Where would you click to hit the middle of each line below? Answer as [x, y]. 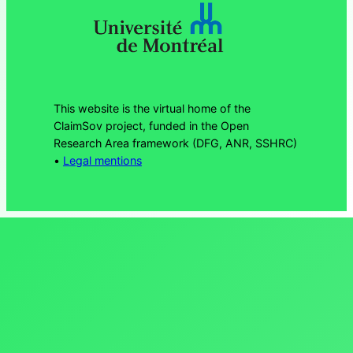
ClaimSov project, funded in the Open [151, 125]
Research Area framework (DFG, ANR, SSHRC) [175, 143]
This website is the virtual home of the [152, 108]
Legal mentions [102, 160]
